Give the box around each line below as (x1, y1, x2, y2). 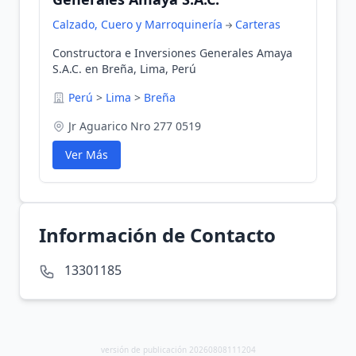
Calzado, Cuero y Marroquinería (52, 17, 222, 32)
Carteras (235, 17, 281, 32)
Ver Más (65, 147, 108, 162)
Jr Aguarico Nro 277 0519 (68, 118, 201, 133)
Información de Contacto (39, 222, 276, 248)
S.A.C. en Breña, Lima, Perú (52, 61, 196, 76)
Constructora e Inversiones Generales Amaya (52, 45, 292, 60)
